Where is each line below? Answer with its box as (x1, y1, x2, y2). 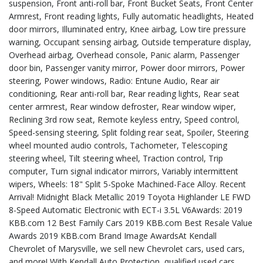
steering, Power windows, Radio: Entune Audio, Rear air (9, 75, 220, 86)
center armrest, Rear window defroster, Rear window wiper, (9, 101, 236, 112)
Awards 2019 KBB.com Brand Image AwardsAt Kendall (9, 230, 217, 241)
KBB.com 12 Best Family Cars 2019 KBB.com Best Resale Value (9, 217, 252, 228)
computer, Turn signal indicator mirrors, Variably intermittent (9, 166, 238, 177)
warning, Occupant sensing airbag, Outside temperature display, (9, 36, 251, 48)
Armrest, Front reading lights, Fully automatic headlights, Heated (9, 11, 254, 22)
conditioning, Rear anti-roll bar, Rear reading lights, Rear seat (9, 88, 240, 99)
